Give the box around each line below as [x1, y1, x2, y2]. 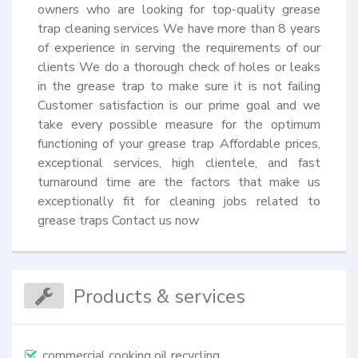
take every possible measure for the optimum [38, 116, 320, 134]
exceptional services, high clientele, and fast [38, 154, 320, 173]
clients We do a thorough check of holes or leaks [38, 58, 320, 77]
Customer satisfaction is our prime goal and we [38, 97, 320, 115]
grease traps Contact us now [38, 212, 199, 230]
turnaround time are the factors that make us [38, 173, 320, 192]
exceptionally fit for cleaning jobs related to [38, 193, 320, 211]
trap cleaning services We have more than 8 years [38, 20, 320, 38]
